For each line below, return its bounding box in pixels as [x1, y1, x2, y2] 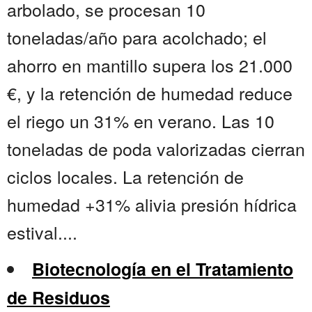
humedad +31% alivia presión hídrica [7, 192, 297, 217]
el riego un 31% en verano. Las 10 [7, 108, 274, 134]
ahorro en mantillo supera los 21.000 [7, 52, 292, 78]
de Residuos [7, 285, 110, 311]
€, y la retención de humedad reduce [7, 80, 292, 106]
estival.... [7, 219, 77, 245]
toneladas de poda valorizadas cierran [7, 136, 305, 162]
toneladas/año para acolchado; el [7, 24, 267, 50]
